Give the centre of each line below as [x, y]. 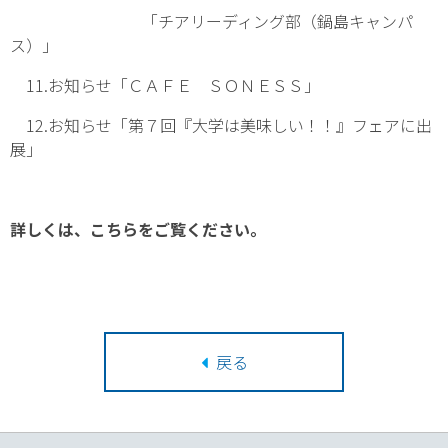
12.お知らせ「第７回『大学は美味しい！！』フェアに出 [221, 125]
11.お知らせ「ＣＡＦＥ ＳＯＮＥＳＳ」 [165, 85]
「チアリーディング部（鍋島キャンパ [211, 21]
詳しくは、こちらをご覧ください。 [138, 229]
